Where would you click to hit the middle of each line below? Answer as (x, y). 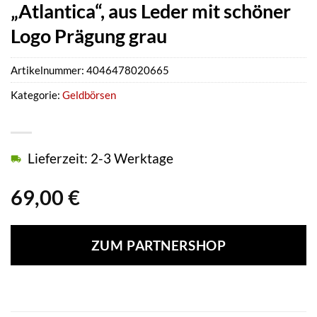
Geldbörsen (89, 95)
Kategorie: (36, 95)
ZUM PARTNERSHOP (158, 245)
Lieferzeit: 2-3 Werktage (100, 158)
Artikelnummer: (48, 70)
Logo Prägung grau (89, 35)
